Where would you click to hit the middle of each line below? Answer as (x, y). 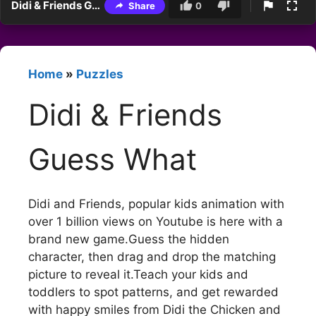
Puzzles (100, 74)
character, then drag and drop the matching (152, 256)
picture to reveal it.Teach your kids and (138, 274)
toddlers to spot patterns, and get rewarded (153, 292)
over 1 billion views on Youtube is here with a (156, 221)
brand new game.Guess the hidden (129, 239)
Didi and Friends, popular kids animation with (156, 203)
